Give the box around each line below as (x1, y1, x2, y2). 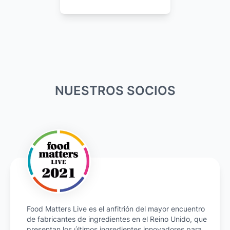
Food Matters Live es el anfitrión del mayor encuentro (27, 204, 205, 214)
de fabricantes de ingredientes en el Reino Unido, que (27, 215, 207, 224)
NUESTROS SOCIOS (54, 83, 176, 99)
